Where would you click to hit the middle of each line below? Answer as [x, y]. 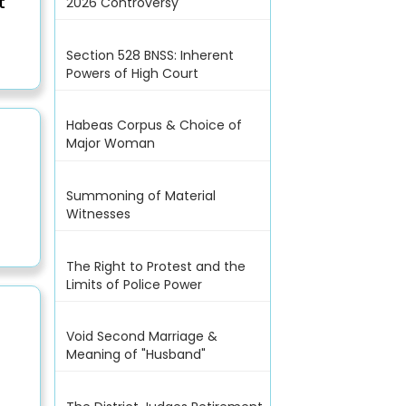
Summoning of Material [140, 195]
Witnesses [98, 213]
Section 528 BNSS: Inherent [150, 55]
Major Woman [110, 144]
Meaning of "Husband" [135, 355]
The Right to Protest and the [155, 266]
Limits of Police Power [134, 284]
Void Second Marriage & [141, 337]
